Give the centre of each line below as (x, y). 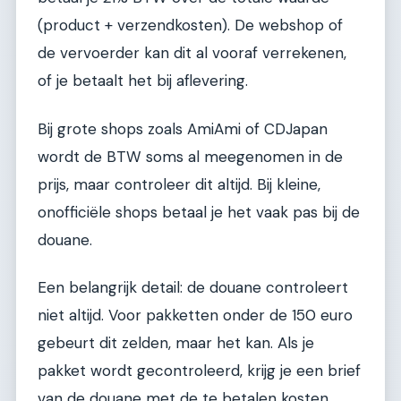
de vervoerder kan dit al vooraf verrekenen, (192, 53)
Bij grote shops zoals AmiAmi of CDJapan (183, 128)
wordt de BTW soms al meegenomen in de (190, 156)
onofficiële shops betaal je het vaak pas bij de (199, 212)
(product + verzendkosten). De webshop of (190, 26)
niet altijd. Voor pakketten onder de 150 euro (195, 316)
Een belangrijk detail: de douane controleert (193, 288)
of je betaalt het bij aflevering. (143, 81)
